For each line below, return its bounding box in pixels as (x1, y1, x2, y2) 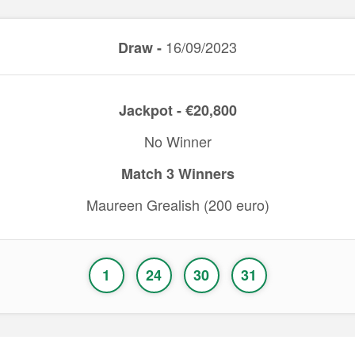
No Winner (143, 131, 212, 151)
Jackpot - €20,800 (118, 100, 237, 120)
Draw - (118, 37, 162, 58)
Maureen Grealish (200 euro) (86, 194, 269, 215)
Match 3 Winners (120, 163, 235, 184)
